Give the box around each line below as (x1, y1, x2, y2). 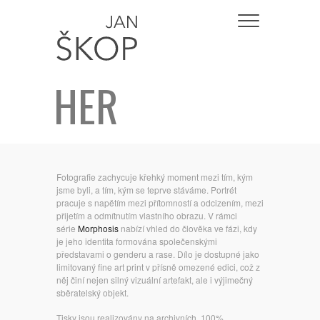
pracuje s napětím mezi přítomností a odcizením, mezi (56, 196, 264, 209)
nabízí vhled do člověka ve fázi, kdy (119, 222, 257, 235)
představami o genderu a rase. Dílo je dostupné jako (56, 248, 259, 261)
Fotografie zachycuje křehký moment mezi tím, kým (56, 171, 253, 184)
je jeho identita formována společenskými (56, 235, 217, 248)
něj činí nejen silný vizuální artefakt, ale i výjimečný (56, 274, 253, 286)
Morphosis (78, 222, 119, 235)
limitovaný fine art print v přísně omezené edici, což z (56, 261, 260, 274)
